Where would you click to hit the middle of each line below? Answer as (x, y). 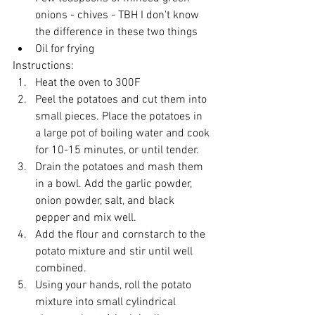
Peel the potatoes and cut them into (122, 100)
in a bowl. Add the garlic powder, (115, 185)
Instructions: (43, 66)
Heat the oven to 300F (88, 83)
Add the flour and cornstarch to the (122, 235)
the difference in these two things (116, 33)
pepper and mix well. (86, 218)
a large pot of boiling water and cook (124, 134)
